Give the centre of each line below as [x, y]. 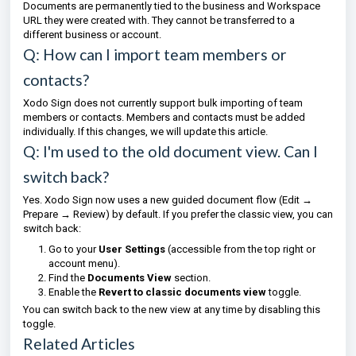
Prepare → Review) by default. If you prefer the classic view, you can [178, 214]
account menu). [84, 263]
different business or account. [92, 35]
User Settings [132, 249]
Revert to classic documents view [182, 292]
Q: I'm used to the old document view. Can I [170, 151]
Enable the [74, 292]
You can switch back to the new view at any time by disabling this [172, 310]
